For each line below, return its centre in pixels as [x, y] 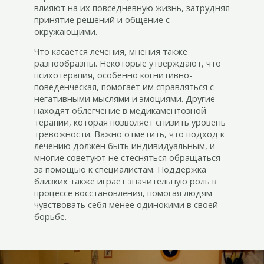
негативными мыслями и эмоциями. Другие [124, 99]
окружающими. [65, 31]
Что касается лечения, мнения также [110, 52]
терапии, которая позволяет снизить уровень [130, 122]
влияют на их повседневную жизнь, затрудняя [132, 7]
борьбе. [50, 217]
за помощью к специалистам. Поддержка [120, 169]
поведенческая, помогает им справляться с [124, 87]
